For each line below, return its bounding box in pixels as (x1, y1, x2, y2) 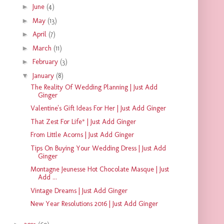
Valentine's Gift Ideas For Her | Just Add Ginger (30, 104, 166, 113)
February (32, 57, 60, 66)
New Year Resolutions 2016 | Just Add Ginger (30, 199, 158, 208)
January (32, 71, 56, 80)
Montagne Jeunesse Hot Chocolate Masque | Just (30, 165, 169, 174)
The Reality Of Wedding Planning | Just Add (30, 82, 157, 91)
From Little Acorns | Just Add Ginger (30, 130, 134, 139)
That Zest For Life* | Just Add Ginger (30, 117, 136, 126)
